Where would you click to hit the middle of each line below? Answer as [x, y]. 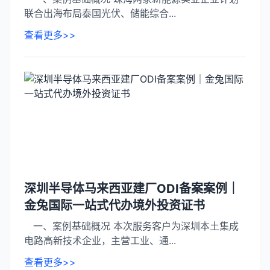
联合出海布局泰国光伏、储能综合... [100, 13]
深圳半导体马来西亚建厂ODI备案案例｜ [132, 189]
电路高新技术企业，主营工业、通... [100, 240]
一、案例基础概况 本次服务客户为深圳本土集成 [131, 226]
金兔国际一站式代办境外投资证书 [115, 206]
